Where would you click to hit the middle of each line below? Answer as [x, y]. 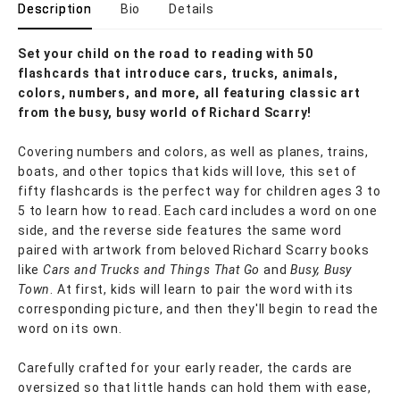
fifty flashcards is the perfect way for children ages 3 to [200, 191]
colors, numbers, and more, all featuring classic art [189, 93]
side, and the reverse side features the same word [180, 230]
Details [192, 9]
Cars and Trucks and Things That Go [153, 270]
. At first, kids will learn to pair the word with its [202, 289]
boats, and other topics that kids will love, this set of [187, 171]
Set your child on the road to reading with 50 [166, 54]
